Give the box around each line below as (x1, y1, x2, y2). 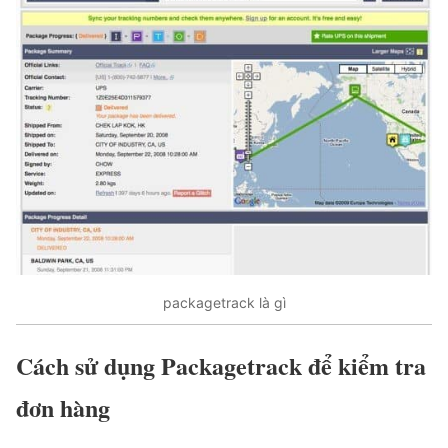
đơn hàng (16, 389, 110, 425)
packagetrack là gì (162, 294, 286, 312)
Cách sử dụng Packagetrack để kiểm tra (16, 347, 426, 383)
